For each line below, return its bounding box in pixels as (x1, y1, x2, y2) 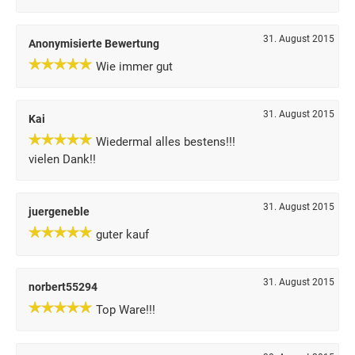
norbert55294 (29, 281, 97, 293)
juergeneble (29, 205, 90, 218)
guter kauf (96, 227, 149, 242)
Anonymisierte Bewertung (29, 37, 159, 50)
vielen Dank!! (29, 152, 96, 166)
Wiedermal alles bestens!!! (96, 135, 235, 149)
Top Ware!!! (96, 303, 155, 317)
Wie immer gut (96, 59, 173, 74)
